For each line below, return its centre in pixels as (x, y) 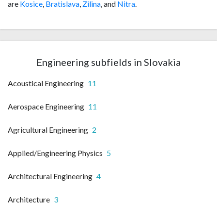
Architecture (29, 199)
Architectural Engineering (50, 176)
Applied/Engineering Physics (55, 153)
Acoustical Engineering (46, 83)
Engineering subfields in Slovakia (108, 62)
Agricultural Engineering (48, 129)
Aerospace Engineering (46, 106)
